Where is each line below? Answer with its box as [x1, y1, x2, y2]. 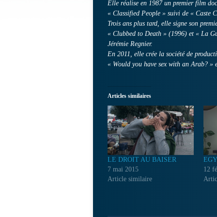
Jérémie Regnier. [108, 40, 153, 47]
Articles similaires [108, 93, 151, 99]
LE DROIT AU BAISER [108, 155, 176, 163]
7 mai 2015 [108, 165, 139, 173]
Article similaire [108, 175, 152, 183]
